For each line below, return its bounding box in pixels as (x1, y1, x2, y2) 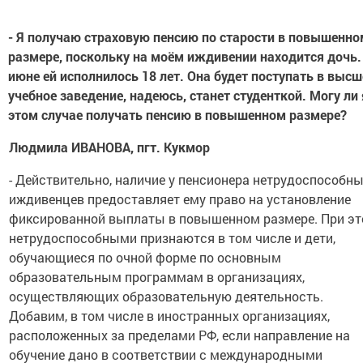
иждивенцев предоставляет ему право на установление (9, 190, 352, 207)
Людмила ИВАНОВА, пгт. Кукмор (9, 139, 211, 156)
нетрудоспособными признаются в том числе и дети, (9, 229, 336, 246)
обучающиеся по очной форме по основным (9, 249, 282, 266)
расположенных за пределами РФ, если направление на (9, 327, 351, 344)
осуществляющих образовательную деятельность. (9, 288, 324, 305)
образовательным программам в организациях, (9, 268, 305, 285)
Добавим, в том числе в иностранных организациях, (9, 307, 331, 324)
